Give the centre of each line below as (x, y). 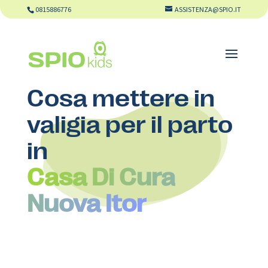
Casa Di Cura (101, 175)
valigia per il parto (130, 123)
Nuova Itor (86, 202)
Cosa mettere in (121, 96)
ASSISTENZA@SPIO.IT (208, 9)
